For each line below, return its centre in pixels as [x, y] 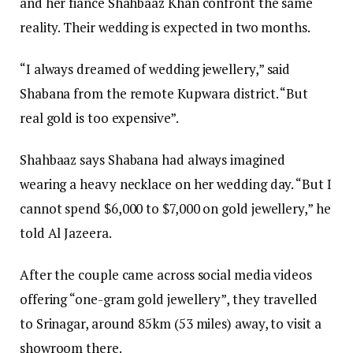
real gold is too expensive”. [99, 118]
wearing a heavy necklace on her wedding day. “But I [176, 184]
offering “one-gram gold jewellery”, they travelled [169, 299]
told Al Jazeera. [66, 233]
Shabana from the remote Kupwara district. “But [164, 94]
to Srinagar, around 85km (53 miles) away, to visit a [171, 324]
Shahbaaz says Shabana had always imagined [152, 160]
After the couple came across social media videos [166, 275]
